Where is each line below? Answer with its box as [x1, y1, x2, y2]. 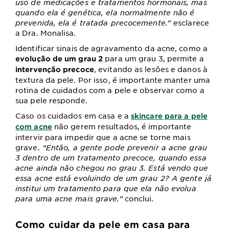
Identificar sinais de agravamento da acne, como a [15, 43, 208, 53]
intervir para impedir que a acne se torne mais [15, 132, 191, 142]
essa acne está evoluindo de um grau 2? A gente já [15, 173, 212, 183]
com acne [15, 122, 52, 131]
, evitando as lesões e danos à [94, 64, 208, 74]
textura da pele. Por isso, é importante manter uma [15, 75, 211, 85]
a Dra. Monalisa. [15, 28, 76, 38]
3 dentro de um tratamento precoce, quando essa [15, 153, 207, 163]
